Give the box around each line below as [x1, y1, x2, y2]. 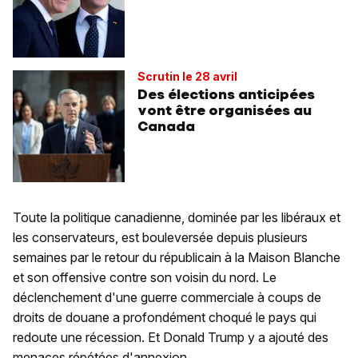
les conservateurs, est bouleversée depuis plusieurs [13, 229, 308, 245]
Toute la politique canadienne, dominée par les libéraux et [13, 209, 340, 225]
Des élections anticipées [137, 85, 315, 103]
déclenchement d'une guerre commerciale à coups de [13, 288, 321, 305]
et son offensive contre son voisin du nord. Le [13, 268, 276, 285]
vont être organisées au [137, 101, 312, 119]
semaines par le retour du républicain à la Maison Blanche [13, 249, 340, 265]
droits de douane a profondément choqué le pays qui [13, 308, 316, 325]
